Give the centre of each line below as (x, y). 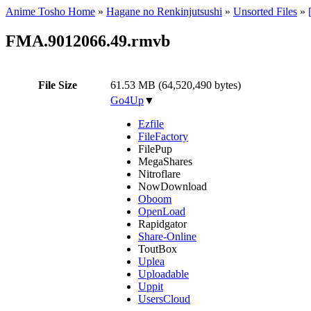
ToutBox (158, 249)
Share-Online (167, 236)
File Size (58, 85)
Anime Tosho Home (50, 11)
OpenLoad (162, 211)
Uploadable (163, 274)
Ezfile (151, 124)
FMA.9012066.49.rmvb (88, 41)
